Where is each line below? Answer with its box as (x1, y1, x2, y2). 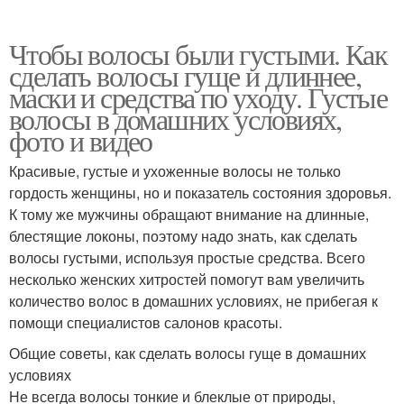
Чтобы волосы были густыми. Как (9, 33, 387, 73)
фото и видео (9, 120, 152, 160)
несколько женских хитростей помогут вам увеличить (9, 268, 364, 289)
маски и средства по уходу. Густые (9, 77, 388, 116)
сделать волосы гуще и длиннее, (9, 55, 361, 95)
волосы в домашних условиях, (9, 98, 342, 138)
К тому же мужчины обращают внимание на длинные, (9, 203, 369, 225)
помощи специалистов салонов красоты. (9, 311, 282, 333)
